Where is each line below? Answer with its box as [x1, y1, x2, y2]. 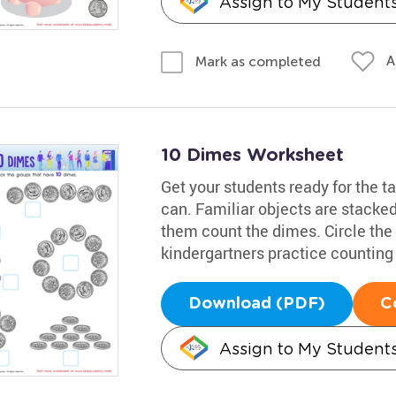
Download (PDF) [187, 295, 325, 312]
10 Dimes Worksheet [160, 146, 344, 164]
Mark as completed [194, 52, 321, 70]
